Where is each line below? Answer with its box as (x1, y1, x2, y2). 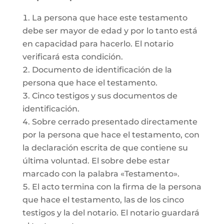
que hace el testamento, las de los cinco (22, 195, 184, 204)
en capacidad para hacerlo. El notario (22, 39, 173, 48)
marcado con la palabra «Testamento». (22, 169, 179, 178)
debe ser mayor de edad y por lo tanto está (22, 26, 197, 35)
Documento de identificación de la (31, 65, 172, 74)
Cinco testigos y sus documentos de (31, 91, 177, 100)
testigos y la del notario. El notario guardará (22, 208, 199, 217)
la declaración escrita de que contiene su (22, 143, 188, 152)
